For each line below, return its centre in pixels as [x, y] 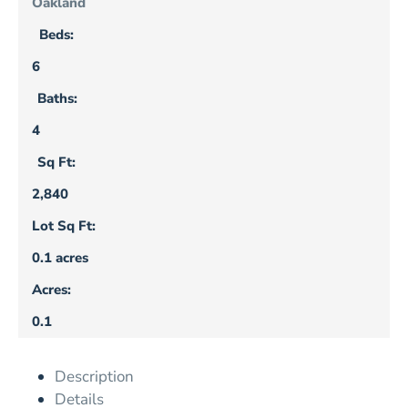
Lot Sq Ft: [64, 225]
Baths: [57, 98]
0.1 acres [60, 257]
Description [94, 376]
